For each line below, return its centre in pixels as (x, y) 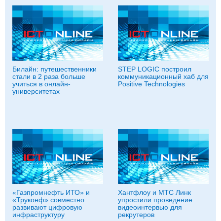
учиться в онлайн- (41, 84)
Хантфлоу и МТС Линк (154, 192)
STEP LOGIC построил (155, 69)
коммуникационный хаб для (163, 76)
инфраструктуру (38, 215)
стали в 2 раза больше (49, 76)
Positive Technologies (151, 84)
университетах (36, 91)
